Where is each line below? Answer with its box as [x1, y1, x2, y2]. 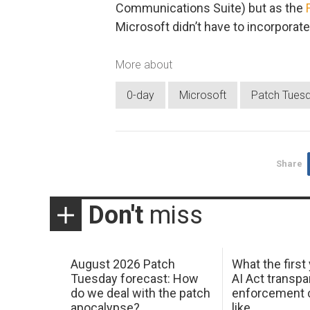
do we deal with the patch [70, 286, 210, 301]
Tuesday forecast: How [70, 271, 199, 286]
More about [116, 58, 172, 72]
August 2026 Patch [70, 257, 175, 272]
